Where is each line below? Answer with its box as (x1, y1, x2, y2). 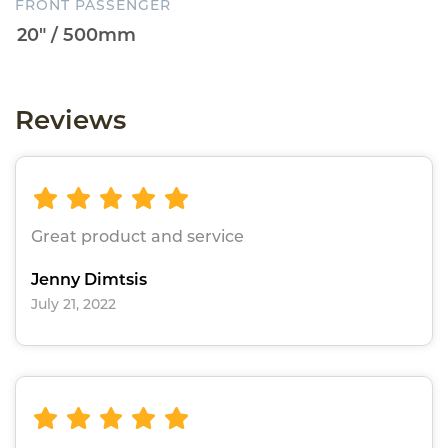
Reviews (15, 103, 126, 136)
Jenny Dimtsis (31, 270, 147, 290)
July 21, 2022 (31, 295, 116, 314)
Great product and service (31, 227, 244, 247)
